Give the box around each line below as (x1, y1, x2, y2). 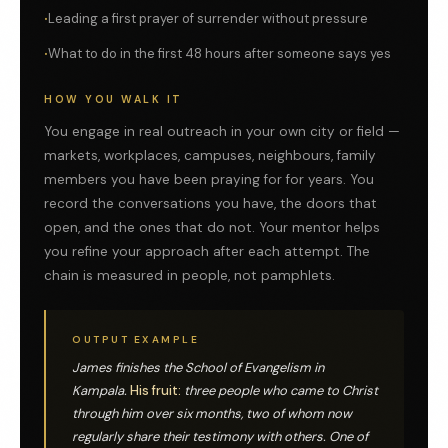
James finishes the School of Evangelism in (72, 359, 324, 377)
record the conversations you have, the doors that (44, 195, 377, 213)
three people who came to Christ (181, 382, 378, 400)
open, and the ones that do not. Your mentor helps (44, 219, 380, 237)
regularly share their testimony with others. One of (72, 428, 368, 446)
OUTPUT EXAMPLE (72, 333, 199, 347)
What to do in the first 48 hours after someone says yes (48, 45, 391, 63)
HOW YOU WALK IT (44, 93, 183, 107)
